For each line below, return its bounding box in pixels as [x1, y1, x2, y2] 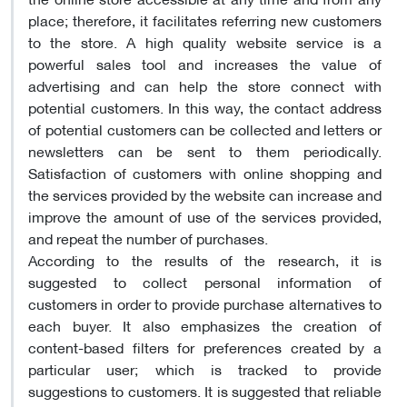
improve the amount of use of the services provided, [28, 202, 382, 229]
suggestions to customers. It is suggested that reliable [28, 376, 382, 403]
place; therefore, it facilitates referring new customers [28, 5, 382, 33]
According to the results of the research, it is [28, 245, 382, 273]
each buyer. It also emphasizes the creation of [28, 311, 382, 338]
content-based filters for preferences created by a [28, 333, 382, 360]
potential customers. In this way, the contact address [28, 93, 382, 120]
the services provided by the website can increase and [28, 180, 382, 207]
